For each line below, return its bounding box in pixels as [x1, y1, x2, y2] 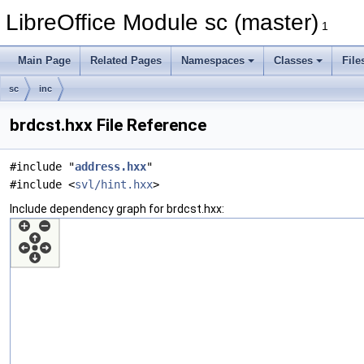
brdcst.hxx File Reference [10, 115, 206, 135]
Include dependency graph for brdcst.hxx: [10, 202, 224, 215]
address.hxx [75, 160, 146, 173]
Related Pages [90, 54, 162, 67]
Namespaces [181, 54, 245, 67]
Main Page [18, 54, 71, 67]
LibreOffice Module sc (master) [6, 10, 318, 35]
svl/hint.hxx [75, 178, 153, 191]
